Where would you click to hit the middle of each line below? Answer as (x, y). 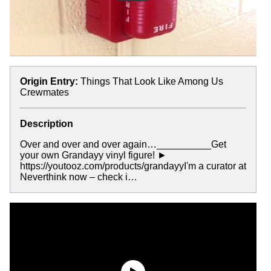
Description (47, 123)
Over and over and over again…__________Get (123, 144)
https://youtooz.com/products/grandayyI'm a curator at (133, 166)
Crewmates (44, 92)
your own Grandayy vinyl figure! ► (93, 155)
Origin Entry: (49, 81)
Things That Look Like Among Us (152, 81)
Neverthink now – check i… (79, 177)
